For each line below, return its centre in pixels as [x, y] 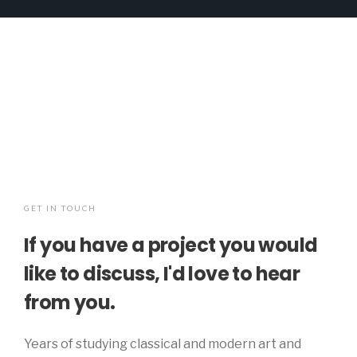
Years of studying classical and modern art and [163, 344]
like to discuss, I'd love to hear [162, 274]
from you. [70, 302]
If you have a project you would [171, 245]
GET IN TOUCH [60, 208]
